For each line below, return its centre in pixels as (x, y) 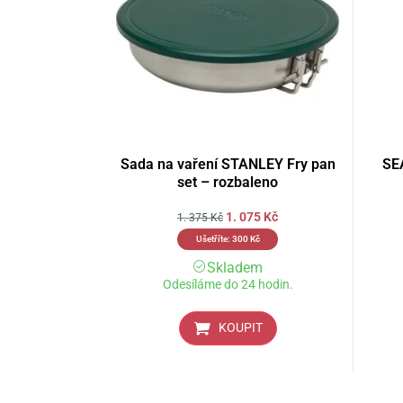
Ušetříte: (214, 239)
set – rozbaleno (228, 183)
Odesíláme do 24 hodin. (228, 285)
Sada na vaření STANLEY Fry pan (228, 165)
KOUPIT (240, 328)
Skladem (235, 268)
